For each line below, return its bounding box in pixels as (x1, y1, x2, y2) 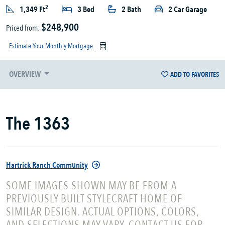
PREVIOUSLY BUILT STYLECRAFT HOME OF (6, 191, 182, 207)
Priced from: (6, 23, 41, 34)
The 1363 (6, 111, 70, 137)
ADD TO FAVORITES (170, 69, 219, 79)
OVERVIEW (9, 69, 42, 80)
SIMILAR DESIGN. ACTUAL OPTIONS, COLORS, (6, 204, 199, 220)
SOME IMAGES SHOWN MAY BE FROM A (6, 178, 177, 194)
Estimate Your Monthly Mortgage (9, 41, 93, 51)
